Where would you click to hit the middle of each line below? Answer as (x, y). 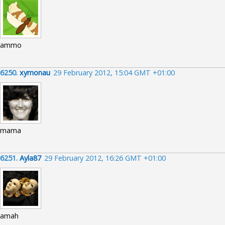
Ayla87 (30, 158)
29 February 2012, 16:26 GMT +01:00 (105, 158)
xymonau (35, 73)
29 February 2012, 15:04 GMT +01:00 (114, 73)
